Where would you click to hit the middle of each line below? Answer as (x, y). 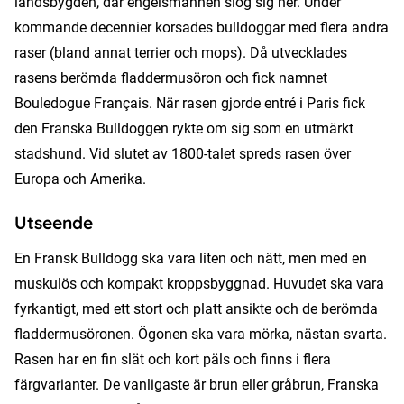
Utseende (54, 222)
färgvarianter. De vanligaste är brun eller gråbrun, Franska (197, 384)
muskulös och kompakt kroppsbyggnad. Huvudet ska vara (199, 283)
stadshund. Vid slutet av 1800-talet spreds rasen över (183, 153)
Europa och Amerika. (80, 179)
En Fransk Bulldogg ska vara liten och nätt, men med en (191, 258)
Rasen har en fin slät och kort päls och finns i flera (173, 359)
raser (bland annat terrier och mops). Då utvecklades (181, 52)
